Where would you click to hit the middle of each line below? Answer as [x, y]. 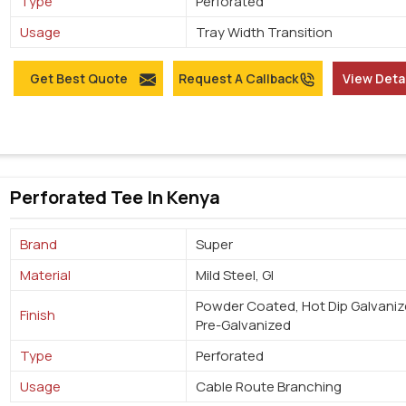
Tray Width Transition [265, 33]
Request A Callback [238, 79]
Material [46, 275]
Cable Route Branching [269, 386]
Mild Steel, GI [235, 275]
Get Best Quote [78, 79]
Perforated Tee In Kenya [116, 198]
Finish [38, 314]
